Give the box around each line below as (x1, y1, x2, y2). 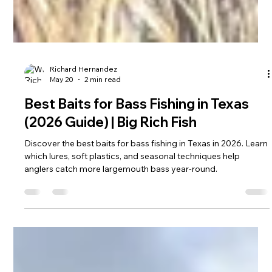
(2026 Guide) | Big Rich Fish (24, 172, 197, 189)
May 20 (50, 133, 74, 142)
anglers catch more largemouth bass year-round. (24, 222, 218, 233)
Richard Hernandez (50, 123, 118, 132)
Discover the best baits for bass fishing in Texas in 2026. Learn (24, 196, 268, 207)
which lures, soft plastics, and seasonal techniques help (24, 209, 240, 220)
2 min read (84, 133, 121, 142)
